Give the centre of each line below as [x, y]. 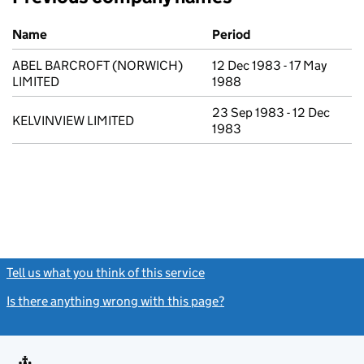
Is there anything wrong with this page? [115, 301]
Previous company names [85, 26]
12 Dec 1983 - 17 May [269, 65]
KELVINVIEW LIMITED [73, 121]
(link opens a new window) [280, 273]
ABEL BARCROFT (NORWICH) [97, 65]
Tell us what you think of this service [106, 273]
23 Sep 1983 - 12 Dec [271, 113]
